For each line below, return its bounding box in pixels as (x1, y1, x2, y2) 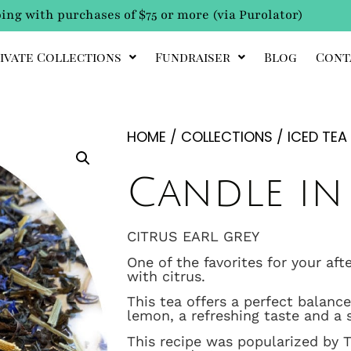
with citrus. (127, 267, 205, 284)
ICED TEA (288, 127, 347, 147)
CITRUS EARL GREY (127, 228, 259, 245)
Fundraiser (154, 49, 230, 66)
